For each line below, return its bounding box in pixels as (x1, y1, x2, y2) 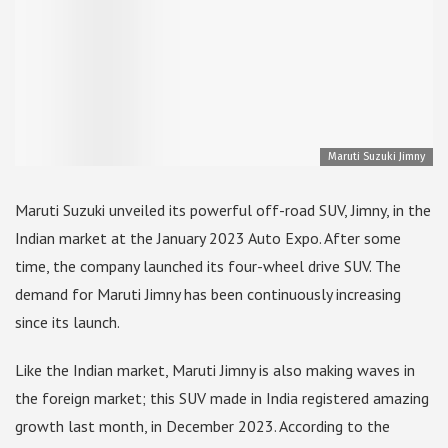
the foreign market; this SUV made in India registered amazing (15, 388, 429, 409)
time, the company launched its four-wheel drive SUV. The (15, 256, 401, 277)
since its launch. (15, 312, 120, 333)
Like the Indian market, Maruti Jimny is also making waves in (15, 360, 415, 381)
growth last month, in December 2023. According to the (15, 416, 390, 437)
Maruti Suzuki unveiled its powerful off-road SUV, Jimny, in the (15, 200, 431, 221)
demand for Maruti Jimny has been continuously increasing (15, 284, 401, 305)
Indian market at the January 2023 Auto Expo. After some (15, 228, 401, 249)
